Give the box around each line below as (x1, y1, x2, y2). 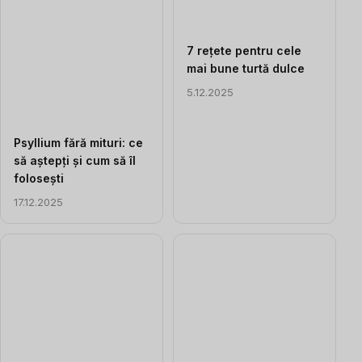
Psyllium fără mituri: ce (14, 135, 143, 149)
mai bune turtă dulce (187, 61, 305, 75)
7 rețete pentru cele (187, 43, 301, 57)
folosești (14, 170, 64, 185)
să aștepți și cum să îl (14, 153, 136, 167)
